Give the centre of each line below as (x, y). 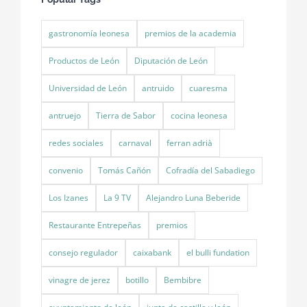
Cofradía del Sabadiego (210, 170)
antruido (158, 88)
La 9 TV (117, 197)
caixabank (152, 252)
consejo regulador (83, 252)
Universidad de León (88, 88)
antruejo (65, 115)
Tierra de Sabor (126, 115)
